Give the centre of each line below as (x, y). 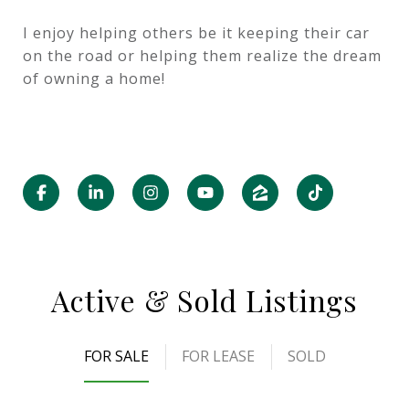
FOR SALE (116, 357)
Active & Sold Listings (204, 300)
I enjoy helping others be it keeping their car (196, 32)
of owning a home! (94, 78)
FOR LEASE (218, 357)
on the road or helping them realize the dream (202, 55)
